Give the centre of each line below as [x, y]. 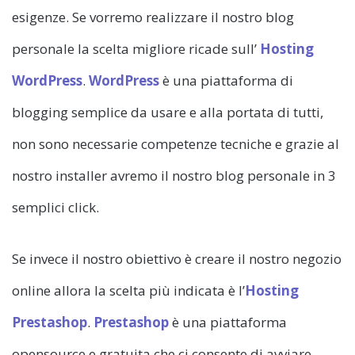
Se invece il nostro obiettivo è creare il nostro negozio [177, 258]
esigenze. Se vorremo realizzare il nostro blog [153, 17]
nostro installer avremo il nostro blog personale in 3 [174, 175]
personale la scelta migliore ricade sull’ [136, 48]
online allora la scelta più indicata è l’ [128, 290]
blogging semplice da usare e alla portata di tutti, [168, 112]
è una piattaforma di [228, 80]
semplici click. [55, 207]
